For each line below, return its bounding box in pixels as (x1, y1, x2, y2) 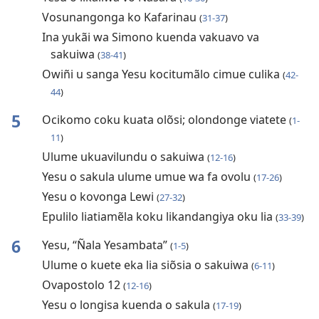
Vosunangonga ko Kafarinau (41, 9, 199, 26)
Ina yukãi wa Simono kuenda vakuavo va (41, 29, 259, 46)
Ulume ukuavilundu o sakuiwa (41, 149, 207, 165)
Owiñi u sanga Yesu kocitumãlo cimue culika (41, 66, 283, 83)
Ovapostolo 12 (41, 277, 123, 293)
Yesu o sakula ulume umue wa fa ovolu (41, 169, 253, 185)
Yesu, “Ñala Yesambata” (41, 237, 170, 253)
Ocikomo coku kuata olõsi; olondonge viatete (41, 112, 289, 128)
